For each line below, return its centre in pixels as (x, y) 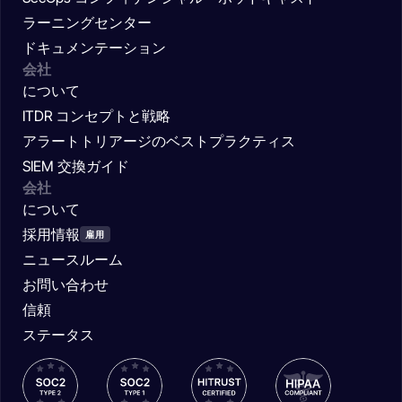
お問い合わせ (66, 285)
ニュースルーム (73, 260)
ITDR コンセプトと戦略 (96, 116)
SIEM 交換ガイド (76, 166)
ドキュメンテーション (94, 48)
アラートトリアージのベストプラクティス (159, 141)
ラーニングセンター (87, 23)
